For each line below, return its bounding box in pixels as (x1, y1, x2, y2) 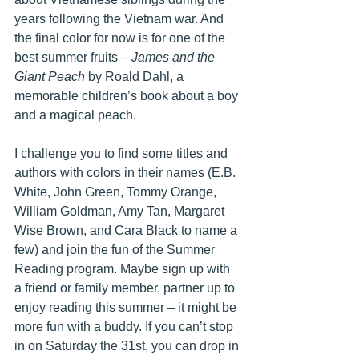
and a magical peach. (14, 108, 136, 123)
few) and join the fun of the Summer (14, 243, 218, 257)
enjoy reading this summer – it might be (14, 301, 240, 315)
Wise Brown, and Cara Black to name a (14, 224, 240, 238)
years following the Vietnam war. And (14, 12, 227, 26)
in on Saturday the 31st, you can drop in (14, 339, 242, 353)
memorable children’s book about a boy (14, 89, 241, 103)
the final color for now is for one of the (14, 31, 228, 46)
